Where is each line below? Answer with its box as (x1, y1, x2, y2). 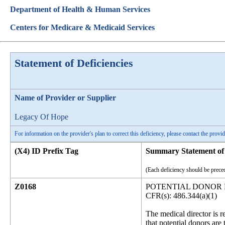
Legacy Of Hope (15, 113, 68, 121)
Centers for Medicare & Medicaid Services (10, 23, 155, 32)
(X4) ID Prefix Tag (15, 147, 78, 155)
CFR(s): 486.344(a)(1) (146, 191, 217, 200)
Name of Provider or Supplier (15, 93, 116, 102)
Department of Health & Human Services (10, 5, 150, 14)
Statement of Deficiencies (15, 57, 133, 69)
